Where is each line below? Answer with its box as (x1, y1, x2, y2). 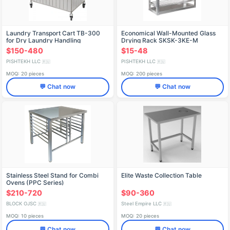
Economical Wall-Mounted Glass (121, 29, 216, 37)
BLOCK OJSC (6, 201, 38, 207)
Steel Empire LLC (121, 201, 163, 207)
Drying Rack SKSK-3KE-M (121, 36, 198, 44)
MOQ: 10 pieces (6, 213, 44, 219)
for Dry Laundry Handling (6, 36, 81, 44)
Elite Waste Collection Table (121, 171, 202, 179)
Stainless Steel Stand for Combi (6, 171, 99, 179)
